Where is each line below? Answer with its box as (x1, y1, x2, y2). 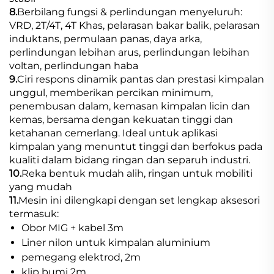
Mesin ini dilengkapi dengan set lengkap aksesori (18, 194, 260, 206)
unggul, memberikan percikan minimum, (9, 86, 213, 98)
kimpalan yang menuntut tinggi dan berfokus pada (9, 140, 262, 152)
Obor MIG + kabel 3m (21, 221, 124, 234)
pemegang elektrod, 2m (21, 251, 141, 263)
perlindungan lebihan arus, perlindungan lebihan (9, 46, 250, 58)
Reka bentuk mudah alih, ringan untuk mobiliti (21, 167, 253, 179)
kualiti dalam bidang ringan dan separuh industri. (9, 154, 250, 166)
